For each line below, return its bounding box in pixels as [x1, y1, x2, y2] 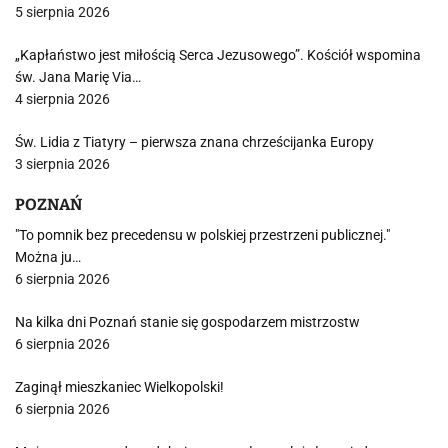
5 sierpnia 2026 [15, 4, 110, 20]
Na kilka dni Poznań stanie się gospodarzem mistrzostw [15, 314, 360, 330]
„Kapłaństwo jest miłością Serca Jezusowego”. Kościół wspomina [15, 47, 421, 63]
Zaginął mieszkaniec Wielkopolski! [15, 379, 224, 395]
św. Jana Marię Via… [15, 69, 141, 85]
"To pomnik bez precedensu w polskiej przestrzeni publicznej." [15, 227, 390, 243]
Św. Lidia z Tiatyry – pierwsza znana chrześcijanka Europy [15, 134, 374, 150]
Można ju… [15, 249, 81, 265]
